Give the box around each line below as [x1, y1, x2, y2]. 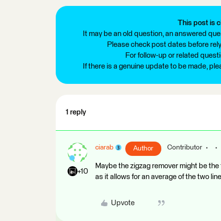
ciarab [95, 144, 113, 151]
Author [133, 145, 153, 152]
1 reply [66, 108, 86, 116]
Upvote [110, 199, 135, 207]
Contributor [167, 144, 202, 151]
